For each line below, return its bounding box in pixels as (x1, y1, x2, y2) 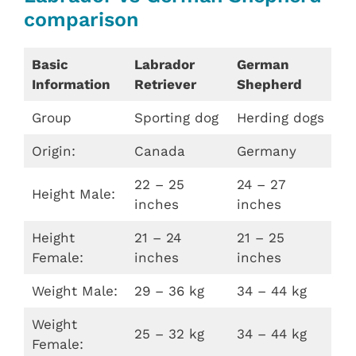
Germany (236, 142, 296, 159)
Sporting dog (133, 109, 219, 126)
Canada (133, 142, 185, 159)
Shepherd (236, 75, 302, 92)
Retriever (133, 75, 196, 92)
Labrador (133, 56, 195, 72)
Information (31, 75, 110, 92)
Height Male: (31, 185, 115, 202)
